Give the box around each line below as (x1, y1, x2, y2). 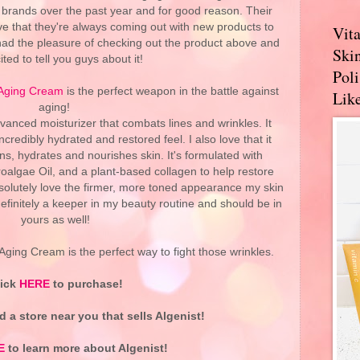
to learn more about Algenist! (4, 342, 168, 354)
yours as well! (21, 213, 90, 226)
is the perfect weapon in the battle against (63, 84, 279, 97)
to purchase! (49, 277, 123, 290)
